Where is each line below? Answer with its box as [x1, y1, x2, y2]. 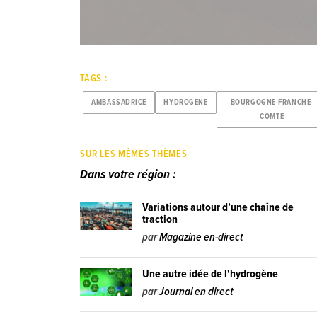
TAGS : [80, 72, 108, 85]
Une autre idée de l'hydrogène [142, 267, 279, 282]
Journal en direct [159, 284, 234, 300]
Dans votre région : [80, 167, 177, 184]
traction [142, 212, 178, 228]
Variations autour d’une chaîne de [142, 200, 294, 216]
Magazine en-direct [159, 230, 244, 246]
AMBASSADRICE [91, 98, 147, 108]
